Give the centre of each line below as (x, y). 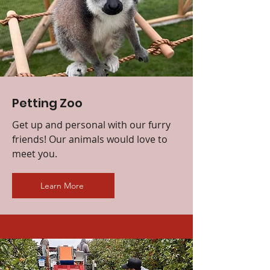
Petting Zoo (47, 103)
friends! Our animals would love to (90, 139)
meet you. (36, 153)
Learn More (62, 185)
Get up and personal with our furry (91, 124)
